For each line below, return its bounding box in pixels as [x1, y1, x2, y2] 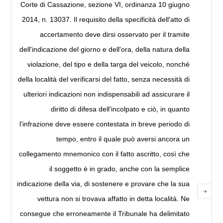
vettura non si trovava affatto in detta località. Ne [37, 195, 190, 203]
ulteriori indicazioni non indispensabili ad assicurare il [23, 90, 190, 99]
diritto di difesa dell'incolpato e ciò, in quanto [50, 105, 190, 113]
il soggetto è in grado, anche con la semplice [49, 165, 190, 173]
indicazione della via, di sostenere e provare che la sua [16, 180, 190, 188]
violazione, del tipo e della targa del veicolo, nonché [27, 60, 190, 69]
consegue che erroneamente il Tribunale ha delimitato [19, 210, 190, 218]
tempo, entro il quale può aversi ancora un [56, 135, 190, 143]
